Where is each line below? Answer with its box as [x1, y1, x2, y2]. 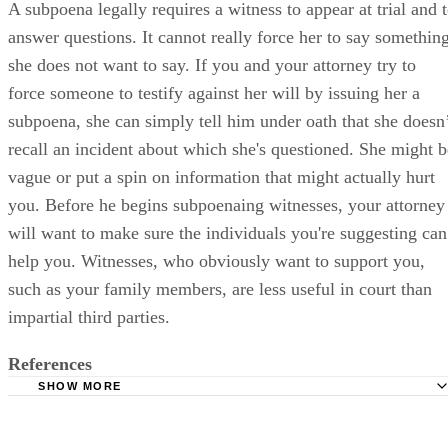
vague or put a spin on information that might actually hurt [8, 166, 435, 187]
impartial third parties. [8, 306, 170, 327]
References [8, 353, 92, 374]
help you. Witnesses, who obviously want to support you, [8, 250, 425, 271]
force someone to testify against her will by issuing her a [8, 82, 420, 103]
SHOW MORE [38, 379, 122, 392]
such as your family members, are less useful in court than [8, 278, 432, 299]
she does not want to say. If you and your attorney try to [8, 54, 416, 75]
